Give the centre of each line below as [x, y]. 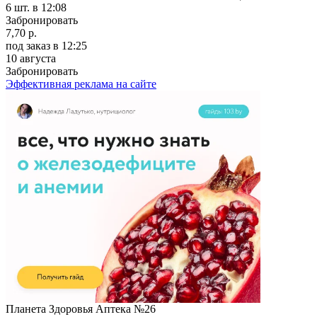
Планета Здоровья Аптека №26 [81, 309]
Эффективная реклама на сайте [81, 83]
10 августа [31, 58]
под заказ [28, 45]
